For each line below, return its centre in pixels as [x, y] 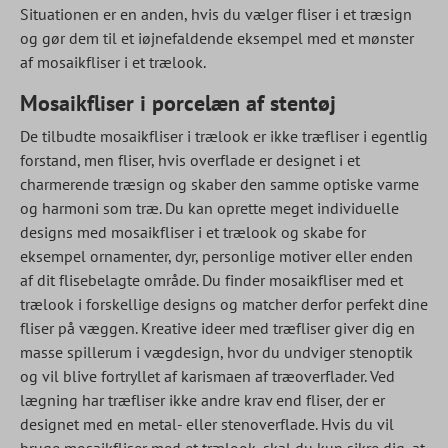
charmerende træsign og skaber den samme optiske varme [219, 184]
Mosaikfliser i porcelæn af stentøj [178, 103]
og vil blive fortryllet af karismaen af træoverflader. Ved [207, 376]
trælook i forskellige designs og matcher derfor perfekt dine [224, 304]
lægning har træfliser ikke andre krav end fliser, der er [202, 400]
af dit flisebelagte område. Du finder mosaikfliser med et [211, 280]
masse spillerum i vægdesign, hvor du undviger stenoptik [216, 352]
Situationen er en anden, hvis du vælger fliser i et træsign [216, 14]
